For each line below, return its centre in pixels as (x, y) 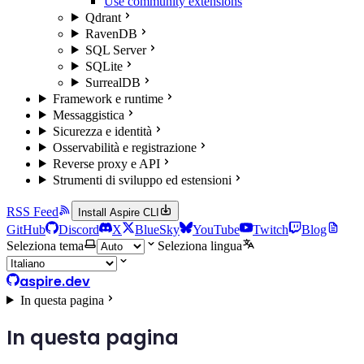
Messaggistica (88, 115)
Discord (79, 229)
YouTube (216, 229)
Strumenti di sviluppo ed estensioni (142, 180)
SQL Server (115, 50)
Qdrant (103, 17)
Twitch (271, 229)
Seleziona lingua (200, 245)
